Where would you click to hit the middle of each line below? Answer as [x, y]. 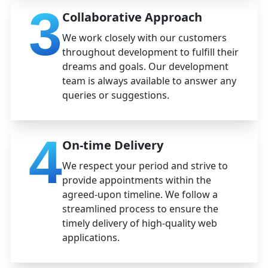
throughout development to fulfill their [150, 52]
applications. [91, 237]
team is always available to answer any [149, 80]
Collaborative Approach [132, 17]
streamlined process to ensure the [140, 208]
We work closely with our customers [144, 37]
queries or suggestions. [115, 95]
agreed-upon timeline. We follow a [140, 194]
